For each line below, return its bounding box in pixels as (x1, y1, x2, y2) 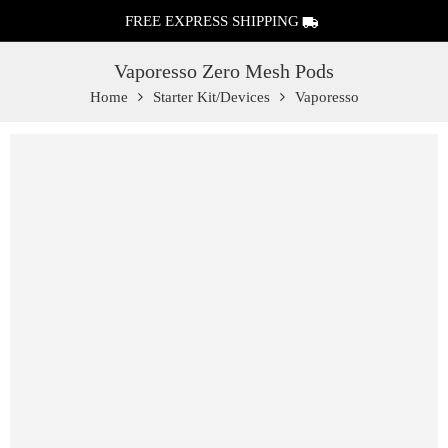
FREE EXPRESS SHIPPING (125, 13, 299, 29)
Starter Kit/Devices (152, 89, 270, 105)
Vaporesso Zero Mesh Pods (114, 61, 334, 82)
